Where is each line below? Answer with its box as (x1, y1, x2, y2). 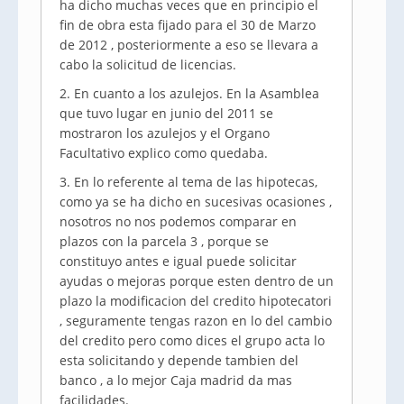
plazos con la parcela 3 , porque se (60, 233, 269, 250)
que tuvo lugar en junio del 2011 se (60, 105, 273, 122)
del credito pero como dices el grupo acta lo (60, 332, 325, 349)
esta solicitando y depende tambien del (60, 352, 298, 369)
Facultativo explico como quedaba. (60, 144, 268, 161)
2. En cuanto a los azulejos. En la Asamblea (60, 85, 319, 102)
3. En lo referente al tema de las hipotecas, (60, 173, 317, 190)
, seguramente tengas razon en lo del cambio (60, 312, 332, 329)
